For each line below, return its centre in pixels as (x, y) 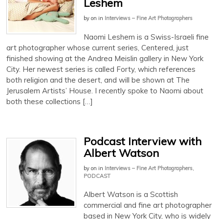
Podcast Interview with (142, 141)
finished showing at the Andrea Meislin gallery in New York (105, 58)
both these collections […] (50, 101)
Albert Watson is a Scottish (131, 195)
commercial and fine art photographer (148, 205)
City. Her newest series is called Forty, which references (101, 69)
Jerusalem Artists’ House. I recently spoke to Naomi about (105, 90)
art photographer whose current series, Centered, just (98, 47)
